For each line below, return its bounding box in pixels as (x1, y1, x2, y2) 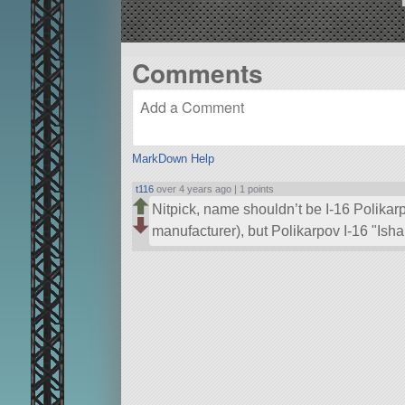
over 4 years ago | (154, 184, 240, 195)
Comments (131, 53, 263, 91)
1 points (240, 184, 275, 195)
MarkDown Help (131, 152, 214, 166)
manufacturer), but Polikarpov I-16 (151, 223, 372, 240)
